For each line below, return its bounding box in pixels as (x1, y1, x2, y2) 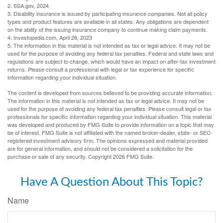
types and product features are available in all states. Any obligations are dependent (7, 17, 209, 26)
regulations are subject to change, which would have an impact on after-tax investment (7, 57, 216, 66)
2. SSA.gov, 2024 (7, 1, 49, 10)
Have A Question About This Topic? (20, 176, 203, 189)
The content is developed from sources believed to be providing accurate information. (7, 89, 213, 97)
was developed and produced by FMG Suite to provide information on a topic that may (7, 120, 214, 129)
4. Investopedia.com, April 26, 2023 (7, 33, 92, 42)
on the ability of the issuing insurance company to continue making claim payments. (7, 25, 208, 34)
